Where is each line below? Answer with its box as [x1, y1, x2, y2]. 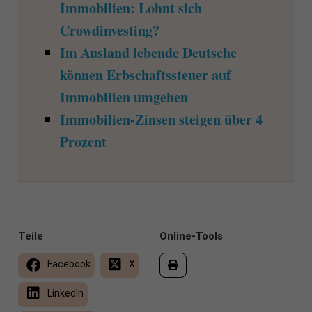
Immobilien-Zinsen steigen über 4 [59, 109, 263, 130]
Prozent [59, 132, 107, 153]
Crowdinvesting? [59, 20, 159, 41]
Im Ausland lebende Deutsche [59, 42, 237, 63]
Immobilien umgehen [59, 87, 188, 108]
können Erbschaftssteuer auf [59, 65, 231, 86]
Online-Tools [159, 230, 223, 243]
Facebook [45, 258, 91, 270]
